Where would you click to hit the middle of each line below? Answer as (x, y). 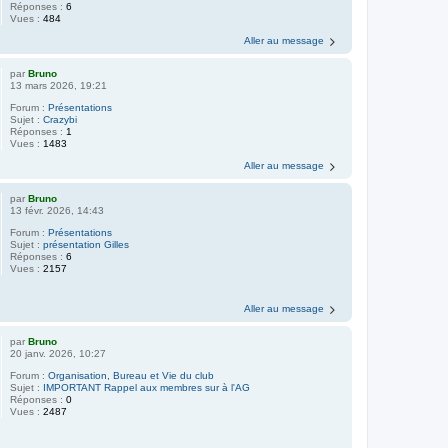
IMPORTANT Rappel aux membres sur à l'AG (147, 387)
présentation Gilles (86, 244)
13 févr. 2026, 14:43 (57, 210)
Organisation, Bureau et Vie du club (131, 375)
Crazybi (60, 119)
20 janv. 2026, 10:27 (58, 353)
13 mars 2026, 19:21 (59, 85)
